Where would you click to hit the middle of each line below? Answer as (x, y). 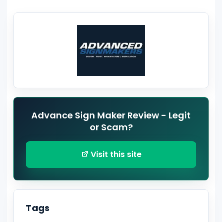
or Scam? (111, 127)
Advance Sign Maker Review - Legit (111, 115)
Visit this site (115, 155)
